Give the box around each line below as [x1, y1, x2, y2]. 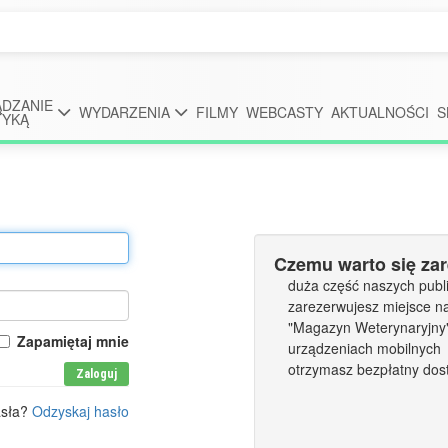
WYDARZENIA [78, 102, 170, 122]
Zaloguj [76, 367, 117, 382]
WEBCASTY [245, 102, 323, 122]
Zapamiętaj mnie [17, 331, 129, 351]
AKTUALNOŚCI [330, 102, 429, 122]
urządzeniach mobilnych [288, 338, 441, 358]
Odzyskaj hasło [32, 401, 129, 422]
